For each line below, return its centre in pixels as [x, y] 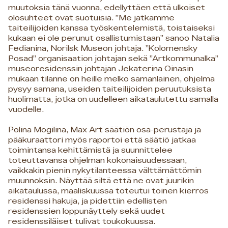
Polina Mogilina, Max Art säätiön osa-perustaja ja [105, 130]
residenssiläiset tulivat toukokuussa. [82, 222]
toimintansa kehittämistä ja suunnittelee [90, 150]
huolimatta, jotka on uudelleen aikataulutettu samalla [113, 99]
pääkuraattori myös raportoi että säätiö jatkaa [102, 140]
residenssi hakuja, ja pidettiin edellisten [88, 201]
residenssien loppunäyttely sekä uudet [87, 211]
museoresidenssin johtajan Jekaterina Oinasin [101, 69]
